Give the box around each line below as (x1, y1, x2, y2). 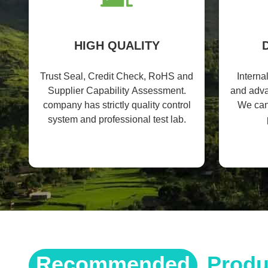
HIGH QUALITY (74, 39, 160, 52)
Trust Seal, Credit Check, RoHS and (40, 71, 193, 81)
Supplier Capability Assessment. (47, 86, 186, 96)
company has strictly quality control (42, 100, 191, 110)
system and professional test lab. (47, 114, 186, 124)
